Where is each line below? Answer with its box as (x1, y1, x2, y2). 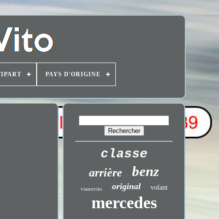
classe (100, 147, 148, 161)
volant (150, 184, 168, 191)
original (111, 181, 141, 191)
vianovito (80, 186, 102, 192)
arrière (89, 166, 123, 179)
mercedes (91, 194, 157, 212)
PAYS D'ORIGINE (45, 71, 101, 78)
